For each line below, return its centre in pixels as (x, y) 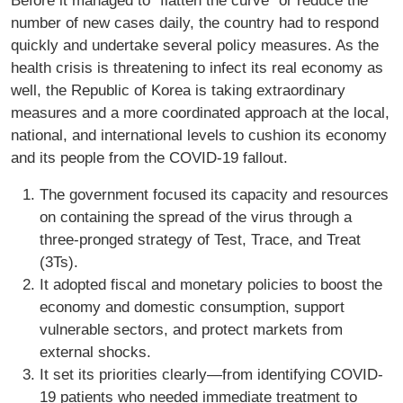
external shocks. (95, 352)
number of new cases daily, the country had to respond (195, 23)
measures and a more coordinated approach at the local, (200, 113)
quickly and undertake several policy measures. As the (195, 45)
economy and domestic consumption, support (192, 307)
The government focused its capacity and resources (214, 195)
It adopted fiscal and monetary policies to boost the (211, 285)
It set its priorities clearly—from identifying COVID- (211, 375)
